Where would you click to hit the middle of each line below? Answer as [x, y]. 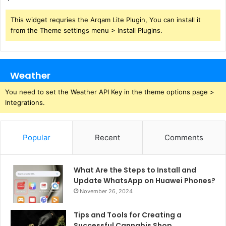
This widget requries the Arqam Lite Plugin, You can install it [106, 20]
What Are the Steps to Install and [135, 170]
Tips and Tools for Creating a [128, 215]
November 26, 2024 [106, 191]
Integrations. [25, 103]
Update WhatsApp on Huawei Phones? [145, 181]
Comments [184, 138]
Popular [36, 138]
